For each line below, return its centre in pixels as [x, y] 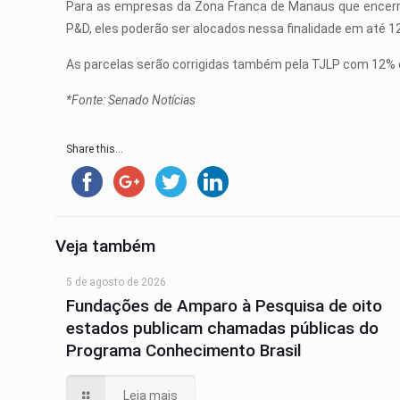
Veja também [105, 246]
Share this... [95, 149]
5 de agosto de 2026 [117, 282]
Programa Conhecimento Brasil [184, 350]
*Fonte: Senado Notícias [131, 100]
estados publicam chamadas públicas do [223, 328]
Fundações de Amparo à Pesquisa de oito [225, 306]
